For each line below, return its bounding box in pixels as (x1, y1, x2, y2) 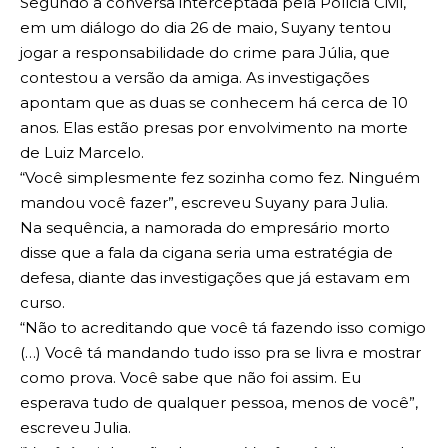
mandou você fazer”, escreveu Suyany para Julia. (20, 193, 388, 213)
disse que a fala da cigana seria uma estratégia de (20, 243, 393, 263)
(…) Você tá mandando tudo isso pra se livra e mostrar (20, 343, 421, 363)
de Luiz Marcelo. (20, 143, 144, 163)
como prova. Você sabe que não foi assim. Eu (20, 368, 361, 388)
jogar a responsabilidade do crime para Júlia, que (20, 43, 390, 63)
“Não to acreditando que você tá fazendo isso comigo (20, 318, 426, 338)
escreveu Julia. (20, 418, 131, 438)
